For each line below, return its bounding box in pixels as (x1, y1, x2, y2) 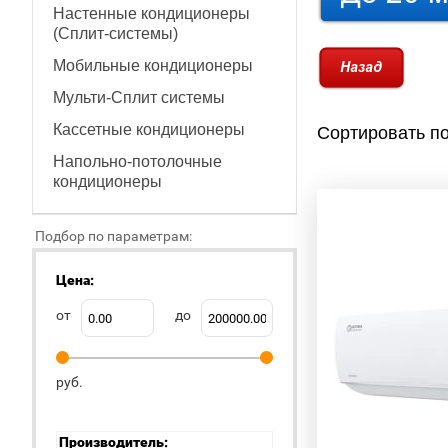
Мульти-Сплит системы (53, 89, 225, 106)
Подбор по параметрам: (35, 228, 192, 244)
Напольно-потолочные (53, 153, 222, 170)
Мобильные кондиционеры (53, 57, 253, 74)
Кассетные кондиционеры (53, 121, 245, 138)
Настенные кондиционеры (53, 5, 250, 22)
